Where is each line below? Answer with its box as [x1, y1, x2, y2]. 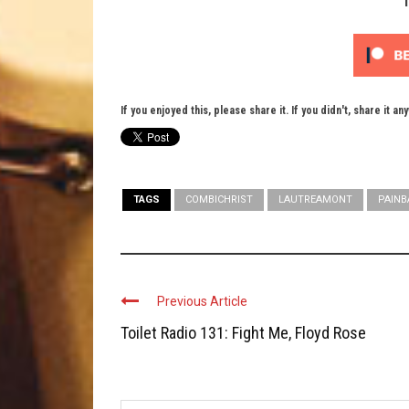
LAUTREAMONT [278, 194, 352, 206]
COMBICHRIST [185, 194, 253, 206]
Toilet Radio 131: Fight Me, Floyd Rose [121, 323, 366, 343]
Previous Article [157, 294, 247, 309]
